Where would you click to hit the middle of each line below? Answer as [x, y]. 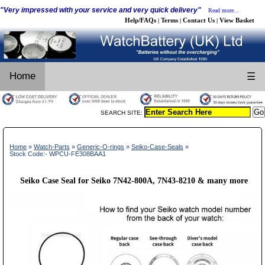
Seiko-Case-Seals [157, 146]
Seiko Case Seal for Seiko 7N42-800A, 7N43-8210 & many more [134, 180]
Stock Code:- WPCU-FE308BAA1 [58, 153]
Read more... [224, 10]
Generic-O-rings [101, 146]
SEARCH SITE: [122, 112]
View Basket [237, 20]
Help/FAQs [140, 20]
